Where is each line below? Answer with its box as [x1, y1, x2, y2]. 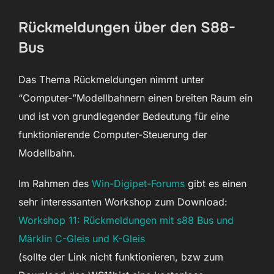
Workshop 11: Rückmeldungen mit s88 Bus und [18, 214, 234, 226]
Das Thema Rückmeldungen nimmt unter [18, 73, 204, 86]
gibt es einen [185, 177, 246, 190]
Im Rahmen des [18, 177, 92, 190]
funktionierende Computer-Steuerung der [18, 128, 207, 141]
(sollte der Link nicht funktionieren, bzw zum [18, 251, 223, 263]
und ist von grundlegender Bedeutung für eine [18, 110, 229, 122]
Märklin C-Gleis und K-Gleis [18, 232, 145, 245]
